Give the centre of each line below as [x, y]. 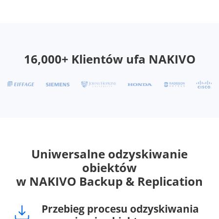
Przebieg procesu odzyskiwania [120, 209]
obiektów [109, 168]
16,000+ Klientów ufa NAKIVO [109, 59]
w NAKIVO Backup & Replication [109, 181]
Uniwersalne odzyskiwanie [109, 154]
